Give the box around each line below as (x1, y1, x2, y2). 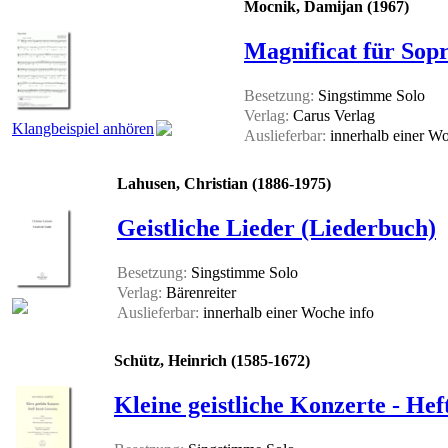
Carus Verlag (289, 107, 375, 125)
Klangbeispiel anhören (12, 120, 154, 138)
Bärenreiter (162, 284, 236, 302)
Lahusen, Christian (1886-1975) (117, 175, 331, 193)
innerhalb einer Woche (199, 304, 349, 322)
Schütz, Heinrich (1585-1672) (114, 352, 310, 370)
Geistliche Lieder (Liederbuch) (117, 215, 436, 242)
